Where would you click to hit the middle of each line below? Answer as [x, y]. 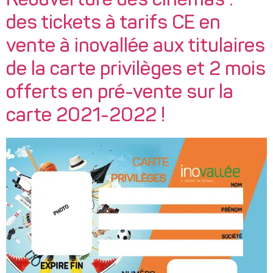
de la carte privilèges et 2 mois [136, 70]
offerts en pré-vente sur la [120, 93]
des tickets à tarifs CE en [113, 23]
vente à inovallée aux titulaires [136, 47]
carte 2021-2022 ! [86, 116]
